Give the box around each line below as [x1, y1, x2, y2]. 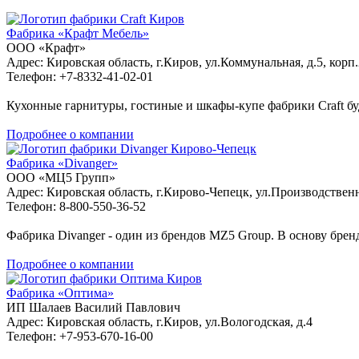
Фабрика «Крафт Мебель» [6, 26, 149, 40]
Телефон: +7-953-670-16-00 [6, 329, 153, 343]
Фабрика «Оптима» [6, 285, 114, 300]
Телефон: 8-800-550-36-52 [6, 199, 146, 213]
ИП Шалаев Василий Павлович [6, 300, 180, 314]
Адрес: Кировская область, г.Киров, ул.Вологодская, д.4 [6, 314, 313, 329]
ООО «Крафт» [6, 40, 86, 54]
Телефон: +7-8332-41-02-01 [6, 69, 153, 83]
